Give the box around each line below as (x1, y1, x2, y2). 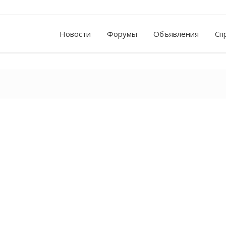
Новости (60, 29, 91, 39)
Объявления (153, 29, 199, 39)
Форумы (107, 29, 137, 39)
